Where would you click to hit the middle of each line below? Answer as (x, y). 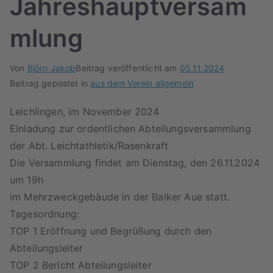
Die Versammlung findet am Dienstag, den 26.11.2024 (135, 163)
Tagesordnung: (45, 214)
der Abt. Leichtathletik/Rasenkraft (89, 146)
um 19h (27, 180)
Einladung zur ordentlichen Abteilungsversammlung (130, 129)
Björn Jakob (51, 68)
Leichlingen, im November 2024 (85, 112)
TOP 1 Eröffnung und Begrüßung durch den (111, 231)
